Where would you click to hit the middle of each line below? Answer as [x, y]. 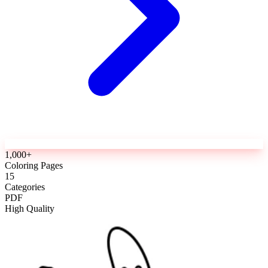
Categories [25, 187]
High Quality [30, 208]
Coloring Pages [34, 165]
